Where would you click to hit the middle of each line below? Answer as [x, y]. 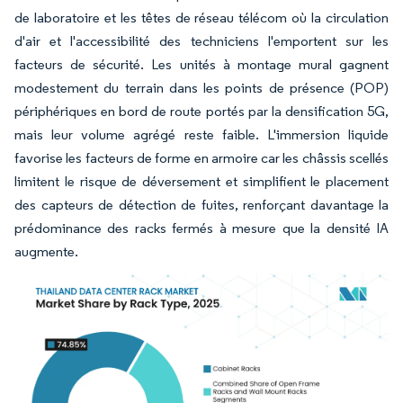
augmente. [46, 251]
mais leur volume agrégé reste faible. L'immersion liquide [201, 134]
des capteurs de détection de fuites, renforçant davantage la [201, 204]
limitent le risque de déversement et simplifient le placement [201, 181]
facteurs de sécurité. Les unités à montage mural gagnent [201, 64]
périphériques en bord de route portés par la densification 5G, [201, 111]
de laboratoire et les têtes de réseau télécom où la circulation [201, 17]
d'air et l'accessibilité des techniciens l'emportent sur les [201, 40]
